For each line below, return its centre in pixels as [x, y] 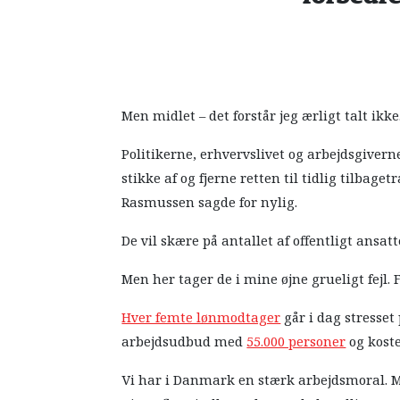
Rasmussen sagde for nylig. [210, 203]
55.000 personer [296, 342]
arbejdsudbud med [184, 342]
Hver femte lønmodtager [201, 318]
